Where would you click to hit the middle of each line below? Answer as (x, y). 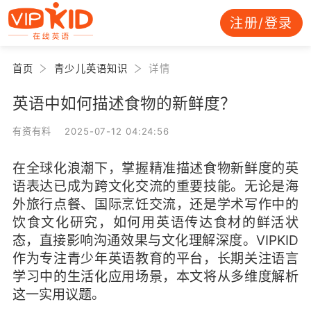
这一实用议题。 (58, 294)
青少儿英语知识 (91, 68)
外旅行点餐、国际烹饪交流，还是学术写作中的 (155, 204)
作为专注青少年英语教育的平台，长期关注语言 (155, 258)
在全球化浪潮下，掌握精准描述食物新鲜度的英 (155, 168)
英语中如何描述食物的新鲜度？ (124, 103)
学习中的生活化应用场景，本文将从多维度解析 (155, 276)
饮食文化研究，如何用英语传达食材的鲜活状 (155, 222)
